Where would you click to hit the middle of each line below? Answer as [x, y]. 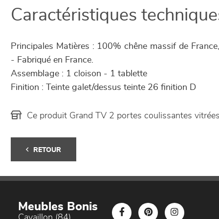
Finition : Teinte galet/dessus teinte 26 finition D [103, 87]
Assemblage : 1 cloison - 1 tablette [79, 74]
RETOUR [47, 150]
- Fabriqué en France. [52, 60]
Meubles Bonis [58, 207]
